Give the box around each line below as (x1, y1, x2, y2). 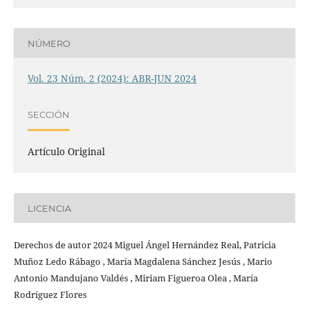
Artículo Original (27, 145, 105, 159)
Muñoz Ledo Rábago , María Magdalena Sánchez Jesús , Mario (13, 255, 272, 268)
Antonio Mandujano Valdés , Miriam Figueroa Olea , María (13, 272, 258, 285)
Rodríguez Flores (13, 288, 87, 301)
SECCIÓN (27, 108, 70, 120)
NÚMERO (27, 37, 70, 49)
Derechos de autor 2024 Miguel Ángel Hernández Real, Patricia (13, 239, 276, 252)
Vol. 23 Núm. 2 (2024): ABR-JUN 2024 (27, 72, 197, 86)
